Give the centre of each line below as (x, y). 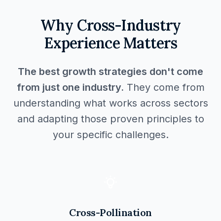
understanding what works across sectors (110, 103)
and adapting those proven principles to (110, 119)
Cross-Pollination (110, 212)
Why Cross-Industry (110, 25)
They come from (166, 87)
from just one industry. (70, 87)
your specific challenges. (110, 135)
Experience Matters (110, 43)
